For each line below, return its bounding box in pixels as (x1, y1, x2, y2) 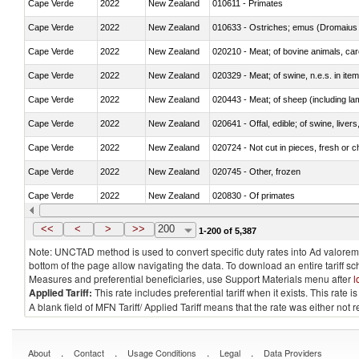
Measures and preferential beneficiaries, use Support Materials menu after (29, 272, 353, 285)
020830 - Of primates (212, 190, 295, 200)
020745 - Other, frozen (212, 166, 301, 176)
